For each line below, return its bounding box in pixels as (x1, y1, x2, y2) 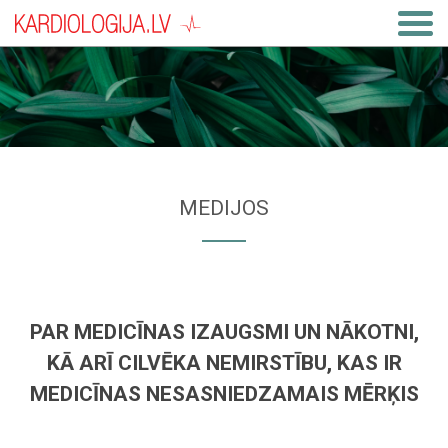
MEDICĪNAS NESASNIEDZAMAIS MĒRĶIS (29, 382, 419, 406)
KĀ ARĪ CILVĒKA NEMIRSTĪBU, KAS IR (46, 351, 402, 375)
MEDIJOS (179, 196, 269, 220)
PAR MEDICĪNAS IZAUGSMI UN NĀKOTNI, (29, 320, 419, 344)
